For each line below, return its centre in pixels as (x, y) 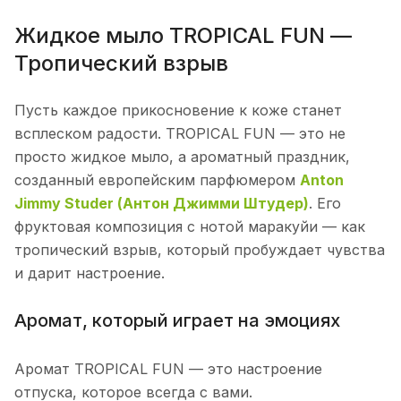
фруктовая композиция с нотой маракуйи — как (190, 227)
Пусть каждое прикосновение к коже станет (178, 111)
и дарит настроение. (90, 273)
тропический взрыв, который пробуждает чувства (200, 250)
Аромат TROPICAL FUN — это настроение (168, 368)
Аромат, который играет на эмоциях (177, 321)
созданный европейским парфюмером (157, 180)
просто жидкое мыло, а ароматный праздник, (182, 157)
